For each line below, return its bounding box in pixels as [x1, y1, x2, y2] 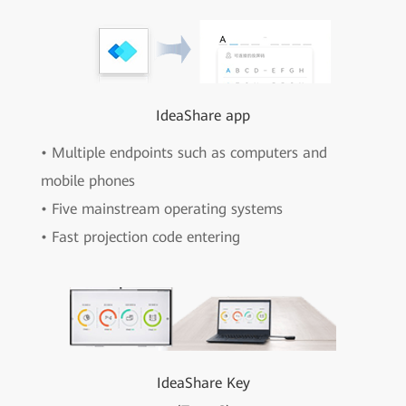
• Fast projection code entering [41, 227, 240, 246]
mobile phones [41, 171, 135, 189]
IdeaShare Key [156, 373, 250, 391]
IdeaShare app [156, 106, 250, 124]
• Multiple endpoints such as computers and [41, 143, 327, 161]
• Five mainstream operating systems [41, 199, 283, 217]
